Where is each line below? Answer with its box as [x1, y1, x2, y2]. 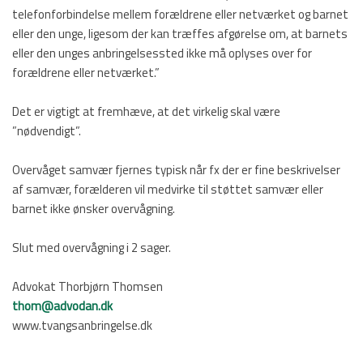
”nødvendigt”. [12, 122, 81, 140]
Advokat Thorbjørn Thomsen [12, 277, 163, 296]
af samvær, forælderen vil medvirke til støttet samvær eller [12, 180, 323, 199]
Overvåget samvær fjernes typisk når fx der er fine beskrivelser [12, 160, 340, 179]
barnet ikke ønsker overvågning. [12, 199, 175, 218]
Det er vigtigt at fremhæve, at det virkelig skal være [12, 102, 280, 121]
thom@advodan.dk [12, 297, 113, 315]
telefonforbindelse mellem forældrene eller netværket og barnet [12, 5, 348, 23]
